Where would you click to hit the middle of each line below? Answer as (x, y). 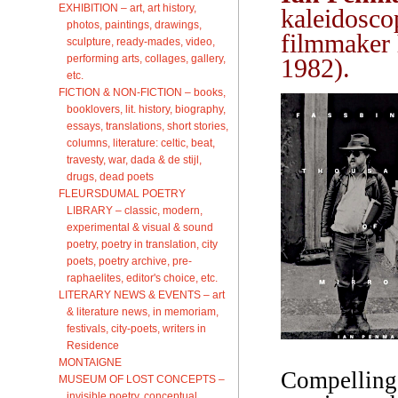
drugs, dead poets (110, 176)
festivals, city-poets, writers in (136, 328)
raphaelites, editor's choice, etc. (142, 277)
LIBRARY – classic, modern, (135, 210)
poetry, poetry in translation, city (142, 243)
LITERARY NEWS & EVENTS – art (142, 294)
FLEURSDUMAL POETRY (122, 193)
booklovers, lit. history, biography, (146, 108)
